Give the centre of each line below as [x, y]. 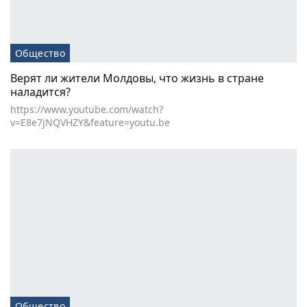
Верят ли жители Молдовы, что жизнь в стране [137, 78]
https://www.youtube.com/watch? [87, 110]
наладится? [40, 92]
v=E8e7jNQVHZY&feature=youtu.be [90, 123]
